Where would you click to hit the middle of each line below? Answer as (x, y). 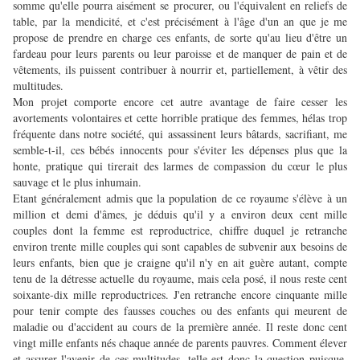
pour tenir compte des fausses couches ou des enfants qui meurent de (180, 311)
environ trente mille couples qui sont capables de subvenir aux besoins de (180, 247)
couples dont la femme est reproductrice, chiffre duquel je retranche (180, 231)
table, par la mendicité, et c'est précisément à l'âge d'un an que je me (180, 22)
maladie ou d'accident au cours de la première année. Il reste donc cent (180, 327)
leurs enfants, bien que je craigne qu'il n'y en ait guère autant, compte (180, 263)
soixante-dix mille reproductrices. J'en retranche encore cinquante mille (180, 295)
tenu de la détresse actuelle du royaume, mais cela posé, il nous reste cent (180, 279)
